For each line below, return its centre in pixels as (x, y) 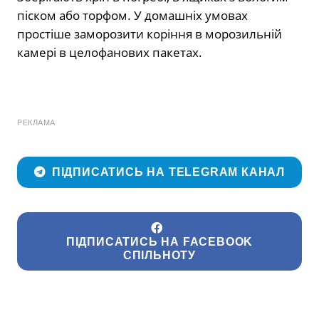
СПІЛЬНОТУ (159, 255)
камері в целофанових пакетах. (110, 52)
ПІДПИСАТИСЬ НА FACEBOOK (159, 241)
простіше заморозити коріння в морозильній (150, 33)
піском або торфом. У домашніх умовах (132, 15)
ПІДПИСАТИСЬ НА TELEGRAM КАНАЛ (168, 172)
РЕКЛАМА (36, 122)
